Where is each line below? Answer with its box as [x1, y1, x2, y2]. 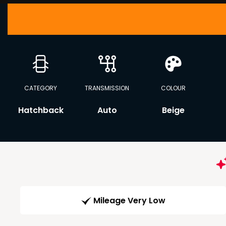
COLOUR [161, 84, 186, 92]
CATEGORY [24, 84, 58, 92]
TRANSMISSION [85, 84, 130, 92]
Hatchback [18, 104, 64, 116]
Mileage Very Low [93, 195, 165, 207]
